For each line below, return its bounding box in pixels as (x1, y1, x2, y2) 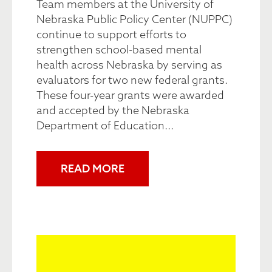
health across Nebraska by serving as (36, 58, 222, 72)
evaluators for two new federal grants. (36, 73, 228, 87)
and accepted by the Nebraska (36, 103, 189, 117)
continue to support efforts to (36, 27, 186, 41)
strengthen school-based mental (36, 42, 202, 56)
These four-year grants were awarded (36, 88, 224, 102)
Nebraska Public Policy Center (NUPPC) (36, 12, 233, 26)
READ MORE (61, 161, 124, 175)
